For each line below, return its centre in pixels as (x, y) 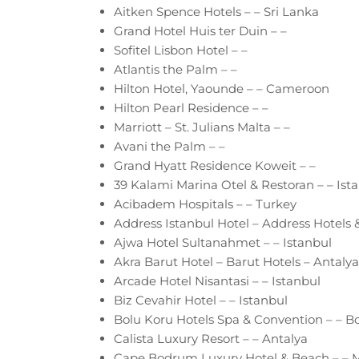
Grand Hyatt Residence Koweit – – (215, 165)
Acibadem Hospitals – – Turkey (205, 204)
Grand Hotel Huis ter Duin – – (200, 30)
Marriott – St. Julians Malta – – (202, 127)
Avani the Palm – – (169, 146)
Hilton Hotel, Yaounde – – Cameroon (222, 88)
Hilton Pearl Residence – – (191, 107)
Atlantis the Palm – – (175, 69)
